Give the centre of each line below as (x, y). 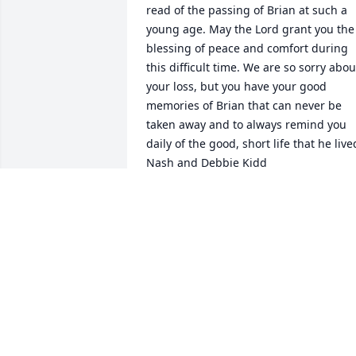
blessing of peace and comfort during (247, 48)
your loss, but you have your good (236, 87)
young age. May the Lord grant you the (250, 29)
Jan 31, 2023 (178, 215)
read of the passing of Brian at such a (247, 10)
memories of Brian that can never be (244, 106)
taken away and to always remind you (246, 125)
